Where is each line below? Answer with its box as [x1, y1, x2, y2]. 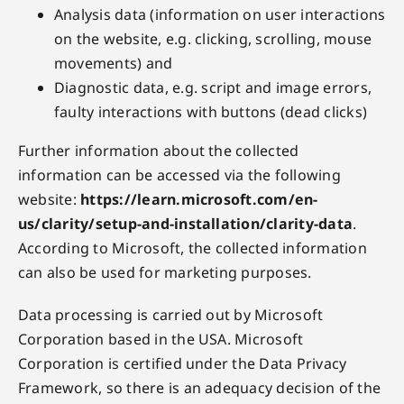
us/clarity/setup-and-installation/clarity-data [17, 214, 353, 234]
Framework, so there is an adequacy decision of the [17, 378, 381, 398]
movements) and [53, 53, 173, 73]
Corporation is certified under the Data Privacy [17, 353, 347, 373]
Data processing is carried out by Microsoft [17, 305, 324, 325]
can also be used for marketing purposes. [17, 262, 312, 282]
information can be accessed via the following [17, 165, 341, 185]
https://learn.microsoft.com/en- [80, 189, 318, 209]
